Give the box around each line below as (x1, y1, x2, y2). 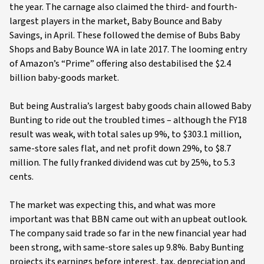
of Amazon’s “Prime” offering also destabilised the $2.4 (9, 57, 231, 70)
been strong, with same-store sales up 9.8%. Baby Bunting (9, 241, 244, 254)
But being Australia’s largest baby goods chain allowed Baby (9, 100, 251, 113)
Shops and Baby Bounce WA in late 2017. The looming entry (9, 43, 247, 56)
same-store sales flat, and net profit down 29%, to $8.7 (9, 142, 231, 155)
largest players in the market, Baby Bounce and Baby (9, 15, 222, 28)
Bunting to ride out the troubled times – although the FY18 (9, 114, 247, 127)
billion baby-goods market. (9, 71, 119, 84)
